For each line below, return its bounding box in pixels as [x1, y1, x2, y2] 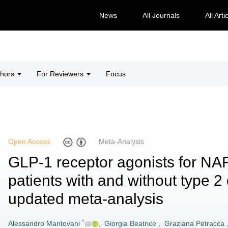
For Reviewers [37, 70, 85, 78]
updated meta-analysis [8, 190, 163, 207]
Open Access [8, 137, 50, 146]
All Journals [142, 11, 180, 19]
